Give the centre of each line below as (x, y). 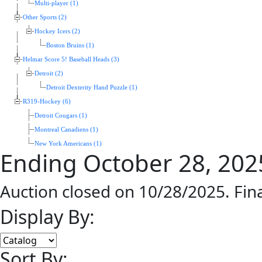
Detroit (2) (49, 74)
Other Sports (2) (45, 18)
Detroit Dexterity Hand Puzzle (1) (92, 88)
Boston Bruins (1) (70, 46)
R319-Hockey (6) (47, 102)
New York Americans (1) (68, 144)
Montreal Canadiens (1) (66, 130)
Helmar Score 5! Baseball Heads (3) (71, 60)
